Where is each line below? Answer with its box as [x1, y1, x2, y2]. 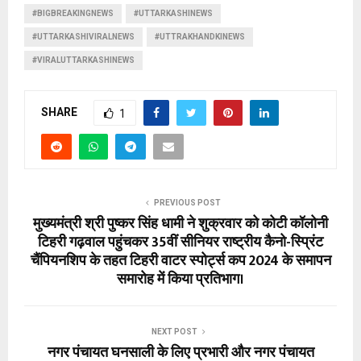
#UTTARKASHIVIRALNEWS [32, 32, 135, 42]
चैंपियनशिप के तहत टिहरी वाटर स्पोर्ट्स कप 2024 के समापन [30, 249, 331, 274]
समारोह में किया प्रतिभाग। [117, 268, 244, 293]
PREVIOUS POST [153, 198, 221, 208]
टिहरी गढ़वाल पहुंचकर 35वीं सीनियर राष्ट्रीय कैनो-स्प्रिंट [38, 230, 323, 255]
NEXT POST [151, 327, 197, 337]
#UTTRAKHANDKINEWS [155, 32, 245, 42]
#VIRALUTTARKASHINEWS [32, 56, 135, 65]
